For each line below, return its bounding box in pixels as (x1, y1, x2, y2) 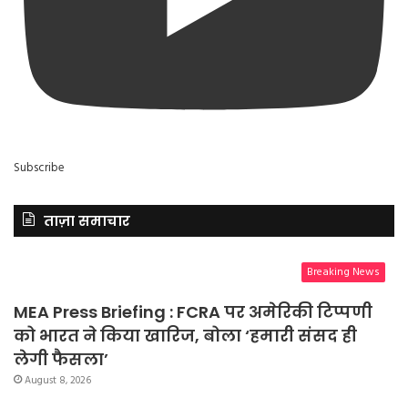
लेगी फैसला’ (14, 348, 108, 372)
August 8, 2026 (25, 372, 91, 390)
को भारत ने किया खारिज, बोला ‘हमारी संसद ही (14, 324, 357, 348)
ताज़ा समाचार (44, 211, 130, 231)
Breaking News (307, 263, 380, 282)
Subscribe (14, 158, 65, 178)
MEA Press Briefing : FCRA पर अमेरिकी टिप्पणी (14, 301, 372, 324)
